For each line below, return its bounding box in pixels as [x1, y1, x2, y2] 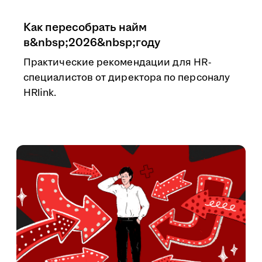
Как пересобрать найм [23, 19, 147, 36]
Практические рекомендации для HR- [23, 56, 211, 70]
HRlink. [23, 86, 57, 100]
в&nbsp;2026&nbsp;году [23, 35, 160, 51]
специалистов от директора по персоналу [23, 71, 230, 85]
